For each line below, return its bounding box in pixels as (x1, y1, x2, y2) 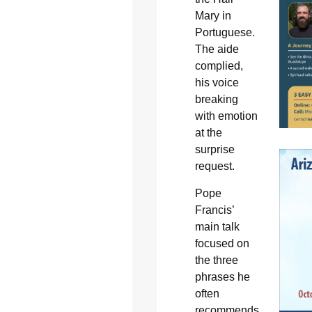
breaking (194, 93, 238, 106)
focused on (194, 237, 249, 249)
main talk (194, 220, 240, 233)
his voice (194, 77, 239, 89)
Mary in (194, 10, 231, 22)
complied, (194, 60, 243, 72)
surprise (194, 143, 235, 156)
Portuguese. (194, 26, 255, 39)
